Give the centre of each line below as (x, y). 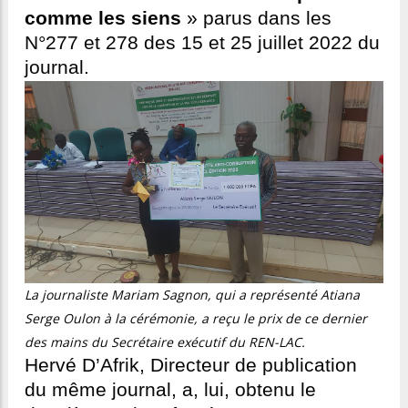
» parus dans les (256, 19)
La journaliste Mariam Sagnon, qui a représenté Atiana (192, 295)
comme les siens (103, 19)
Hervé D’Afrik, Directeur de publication (191, 366)
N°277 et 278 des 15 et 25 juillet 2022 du (202, 43)
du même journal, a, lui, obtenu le (170, 390)
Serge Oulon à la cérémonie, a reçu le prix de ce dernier (196, 319)
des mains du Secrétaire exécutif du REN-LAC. (165, 342)
